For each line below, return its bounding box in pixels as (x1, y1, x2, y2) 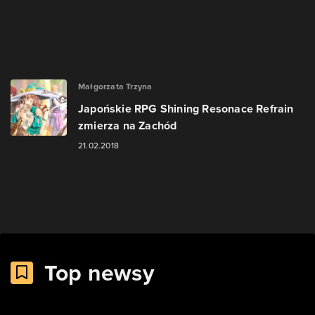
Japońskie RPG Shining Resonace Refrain (78, 101, 294, 117)
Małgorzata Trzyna (78, 80, 153, 92)
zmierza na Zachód (78, 117, 177, 134)
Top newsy (44, 256, 154, 289)
